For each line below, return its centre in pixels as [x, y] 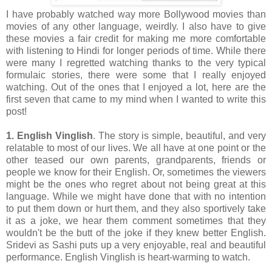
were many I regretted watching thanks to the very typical [136, 63]
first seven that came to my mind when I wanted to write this [136, 99]
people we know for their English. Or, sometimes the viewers [136, 172]
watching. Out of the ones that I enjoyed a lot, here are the [136, 87]
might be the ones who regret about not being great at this [136, 184]
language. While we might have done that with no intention [136, 196]
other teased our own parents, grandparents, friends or [136, 160]
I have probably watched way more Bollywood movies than [136, 14]
